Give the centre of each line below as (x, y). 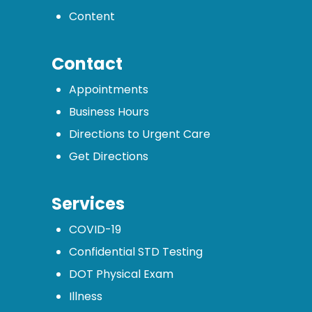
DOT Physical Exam (121, 274)
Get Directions (108, 157)
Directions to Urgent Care (139, 134)
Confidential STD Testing (135, 252)
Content (92, 17)
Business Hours (109, 112)
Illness (85, 297)
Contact (87, 64)
